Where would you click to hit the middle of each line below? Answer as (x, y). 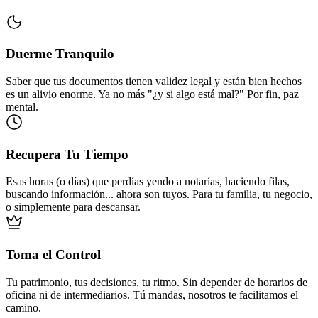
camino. (23, 307)
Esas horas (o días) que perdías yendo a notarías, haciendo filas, (148, 182)
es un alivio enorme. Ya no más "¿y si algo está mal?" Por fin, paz (152, 94)
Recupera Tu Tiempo (67, 154)
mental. (22, 106)
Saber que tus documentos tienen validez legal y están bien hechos (154, 81)
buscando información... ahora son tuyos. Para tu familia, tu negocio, (159, 194)
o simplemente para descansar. (73, 207)
